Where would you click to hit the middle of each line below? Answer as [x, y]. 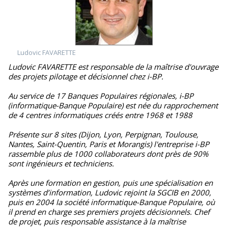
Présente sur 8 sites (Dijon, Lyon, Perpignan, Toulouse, [103, 134]
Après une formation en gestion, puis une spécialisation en [110, 183]
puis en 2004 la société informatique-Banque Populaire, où [111, 202]
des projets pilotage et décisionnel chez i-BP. [86, 76]
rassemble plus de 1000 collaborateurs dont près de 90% [108, 154]
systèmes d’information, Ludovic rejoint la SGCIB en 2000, [110, 192]
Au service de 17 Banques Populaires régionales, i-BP [101, 96]
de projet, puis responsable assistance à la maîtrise [97, 221]
